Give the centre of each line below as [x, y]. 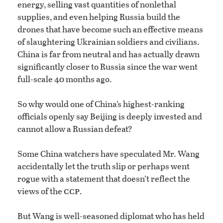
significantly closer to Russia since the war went [108, 67]
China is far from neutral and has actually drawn [109, 54]
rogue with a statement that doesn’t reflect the [104, 179]
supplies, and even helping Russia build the [99, 17]
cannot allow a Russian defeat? [75, 129]
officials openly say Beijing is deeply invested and [110, 116]
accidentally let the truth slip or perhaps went [104, 166]
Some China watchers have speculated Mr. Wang [109, 154]
